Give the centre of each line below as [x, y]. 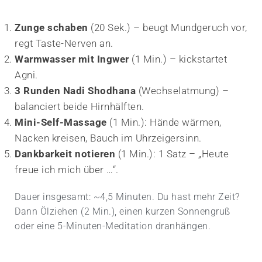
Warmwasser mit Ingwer [72, 59]
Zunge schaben [51, 27]
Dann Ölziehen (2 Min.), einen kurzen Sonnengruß [123, 211]
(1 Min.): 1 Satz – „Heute [172, 154]
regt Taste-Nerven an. [64, 43]
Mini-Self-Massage [61, 122]
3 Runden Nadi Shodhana [75, 90]
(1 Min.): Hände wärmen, [164, 122]
